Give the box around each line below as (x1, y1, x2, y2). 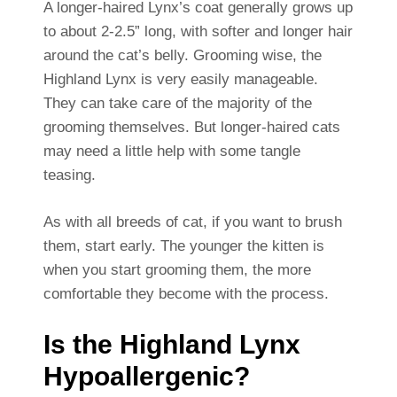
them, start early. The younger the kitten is (43, 237, 324, 254)
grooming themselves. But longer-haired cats (43, 118, 340, 136)
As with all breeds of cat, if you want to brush (43, 213, 342, 230)
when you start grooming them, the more (43, 261, 311, 278)
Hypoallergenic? (43, 361, 250, 391)
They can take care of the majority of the (43, 94, 312, 112)
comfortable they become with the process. (43, 284, 329, 302)
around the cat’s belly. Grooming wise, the (43, 46, 322, 64)
